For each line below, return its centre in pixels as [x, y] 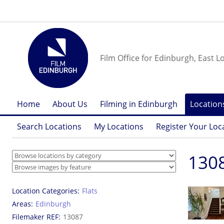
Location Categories [45, 191]
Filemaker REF [35, 217]
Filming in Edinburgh [139, 104]
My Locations [119, 126]
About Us [70, 104]
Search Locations [49, 126]
